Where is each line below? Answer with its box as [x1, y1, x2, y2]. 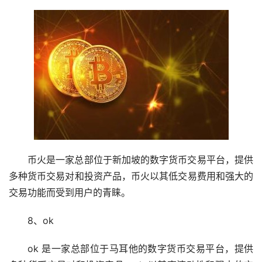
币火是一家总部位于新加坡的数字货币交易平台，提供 [27, 154, 253, 166]
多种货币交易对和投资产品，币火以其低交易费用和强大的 [9, 170, 253, 182]
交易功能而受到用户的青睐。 [9, 187, 130, 199]
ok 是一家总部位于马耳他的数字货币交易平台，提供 [27, 243, 253, 255]
